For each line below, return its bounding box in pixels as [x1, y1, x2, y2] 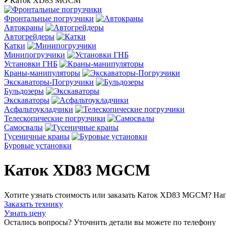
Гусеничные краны [4, 132, 70, 141]
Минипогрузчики [4, 50, 65, 59]
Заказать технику [4, 199, 63, 208]
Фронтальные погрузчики [4, 14, 94, 23]
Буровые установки [4, 141, 72, 150]
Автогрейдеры [4, 32, 54, 41]
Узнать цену [4, 208, 46, 217]
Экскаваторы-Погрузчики [4, 78, 94, 86]
